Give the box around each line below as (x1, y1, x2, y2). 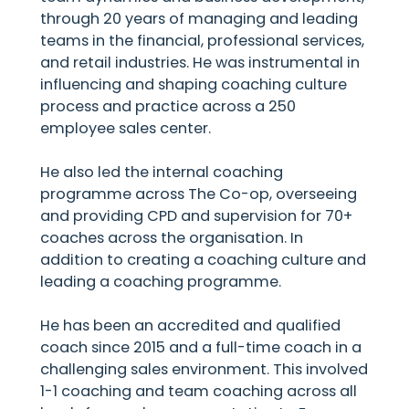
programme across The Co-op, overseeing (40, 183, 358, 204)
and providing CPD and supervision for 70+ (40, 204, 353, 226)
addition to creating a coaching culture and (40, 248, 367, 270)
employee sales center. (40, 117, 212, 139)
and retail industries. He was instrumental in (40, 51, 361, 73)
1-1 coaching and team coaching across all (40, 380, 358, 402)
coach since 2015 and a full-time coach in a (40, 336, 362, 358)
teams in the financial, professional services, (40, 29, 365, 51)
